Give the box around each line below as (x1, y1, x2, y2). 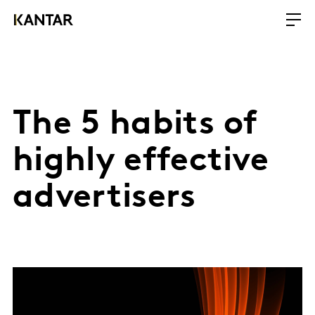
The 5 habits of (13, 108, 258, 142)
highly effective (13, 145, 269, 179)
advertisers (13, 181, 196, 215)
